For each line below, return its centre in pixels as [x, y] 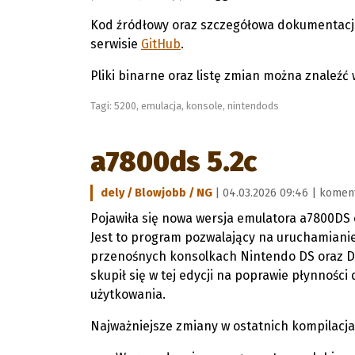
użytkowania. [128, 294]
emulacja [161, 106]
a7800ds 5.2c [174, 162]
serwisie [116, 44]
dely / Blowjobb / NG [158, 193]
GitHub [161, 44]
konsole [204, 106]
